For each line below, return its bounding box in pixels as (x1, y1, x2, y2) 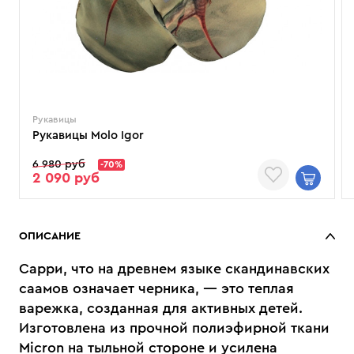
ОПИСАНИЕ (19, 231, 81, 242)
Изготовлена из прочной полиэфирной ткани (19, 321, 330, 335)
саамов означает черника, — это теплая (19, 281, 294, 296)
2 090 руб (32, 171, 100, 185)
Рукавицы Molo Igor (32, 130, 144, 141)
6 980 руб (32, 159, 85, 170)
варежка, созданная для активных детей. (19, 301, 303, 315)
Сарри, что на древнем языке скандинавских (19, 262, 330, 276)
